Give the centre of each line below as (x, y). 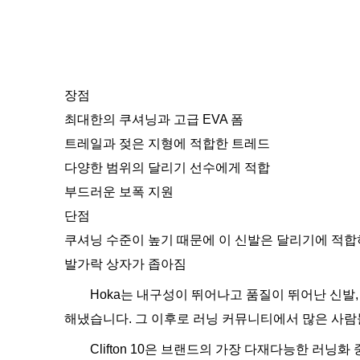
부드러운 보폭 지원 (119, 192)
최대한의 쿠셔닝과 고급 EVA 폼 (154, 119)
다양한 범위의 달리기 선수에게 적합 (167, 168)
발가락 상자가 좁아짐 (125, 264)
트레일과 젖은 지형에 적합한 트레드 (167, 143)
